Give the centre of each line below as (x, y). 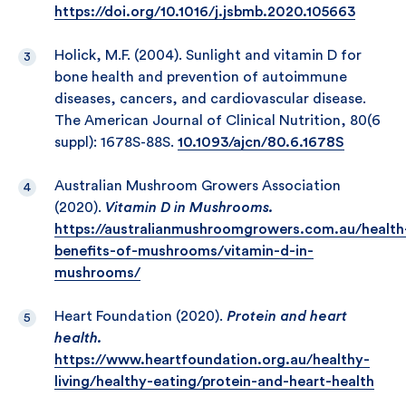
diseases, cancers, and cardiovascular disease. (210, 99)
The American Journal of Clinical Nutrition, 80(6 (217, 121)
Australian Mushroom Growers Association (198, 186)
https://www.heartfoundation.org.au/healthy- (212, 360)
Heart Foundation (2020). (140, 316)
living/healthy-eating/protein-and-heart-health (214, 382)
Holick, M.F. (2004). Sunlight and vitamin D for (208, 55)
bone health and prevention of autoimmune (201, 77)
